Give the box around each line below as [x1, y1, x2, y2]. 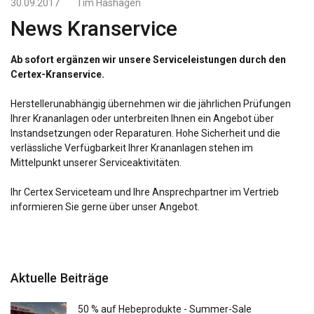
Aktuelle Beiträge [11, 271, 109, 285]
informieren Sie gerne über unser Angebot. [11, 201, 200, 212]
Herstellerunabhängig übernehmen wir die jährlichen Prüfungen [11, 98, 291, 109]
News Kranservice [11, 16, 177, 41]
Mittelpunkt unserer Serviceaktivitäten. [11, 157, 182, 168]
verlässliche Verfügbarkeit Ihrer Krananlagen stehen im [11, 142, 253, 153]
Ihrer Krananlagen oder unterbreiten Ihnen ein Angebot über [11, 113, 274, 124]
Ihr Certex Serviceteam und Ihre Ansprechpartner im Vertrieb [11, 186, 279, 198]
